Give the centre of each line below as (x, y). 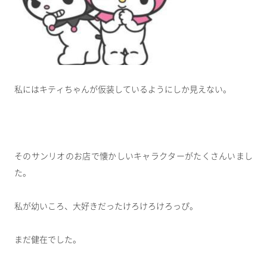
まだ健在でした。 (48, 240)
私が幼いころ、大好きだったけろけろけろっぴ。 (106, 207)
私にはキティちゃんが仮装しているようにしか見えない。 (123, 90)
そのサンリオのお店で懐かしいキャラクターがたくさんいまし (133, 156)
